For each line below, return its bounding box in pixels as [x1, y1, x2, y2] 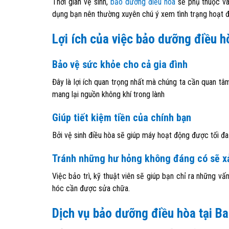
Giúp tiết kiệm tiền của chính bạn [52, 111, 191, 124]
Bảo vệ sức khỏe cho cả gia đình [52, 58, 188, 71]
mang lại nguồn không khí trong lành [52, 89, 165, 99]
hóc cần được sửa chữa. [52, 184, 130, 193]
